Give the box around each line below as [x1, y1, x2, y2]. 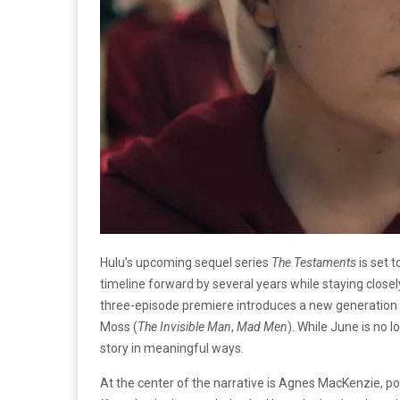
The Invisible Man [137, 319, 231, 334]
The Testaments [271, 254, 356, 270]
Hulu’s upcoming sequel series [100, 254, 271, 270]
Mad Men [237, 319, 287, 334]
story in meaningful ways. [100, 340, 244, 355]
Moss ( [100, 319, 137, 334]
